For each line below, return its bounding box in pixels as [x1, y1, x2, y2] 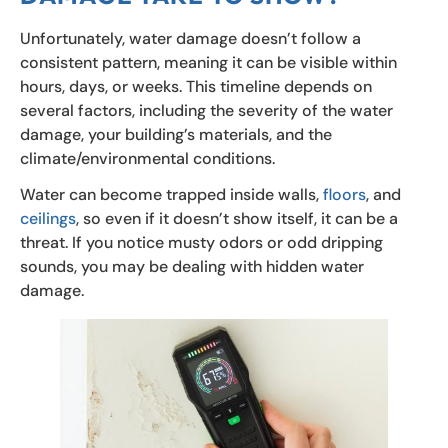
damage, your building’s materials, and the [20, 123, 332, 145]
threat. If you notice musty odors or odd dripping [20, 231, 383, 253]
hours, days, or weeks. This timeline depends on [20, 75, 372, 97]
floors [323, 183, 366, 205]
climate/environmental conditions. [20, 147, 279, 169]
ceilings [20, 207, 76, 229]
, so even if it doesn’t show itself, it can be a [76, 207, 398, 229]
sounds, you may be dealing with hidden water [20, 255, 364, 277]
